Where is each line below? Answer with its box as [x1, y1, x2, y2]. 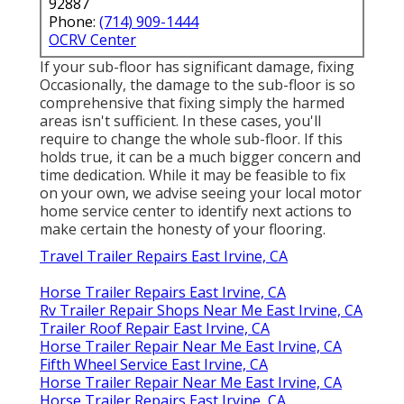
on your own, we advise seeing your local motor [40, 182, 362, 203]
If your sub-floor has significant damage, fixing [40, 56, 354, 77]
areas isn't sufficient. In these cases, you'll [40, 110, 321, 131]
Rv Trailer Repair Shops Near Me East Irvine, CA [40, 299, 363, 320]
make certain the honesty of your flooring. [40, 218, 326, 239]
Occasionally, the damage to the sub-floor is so [40, 74, 355, 95]
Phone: [49, 11, 99, 32]
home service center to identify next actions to [40, 200, 352, 221]
